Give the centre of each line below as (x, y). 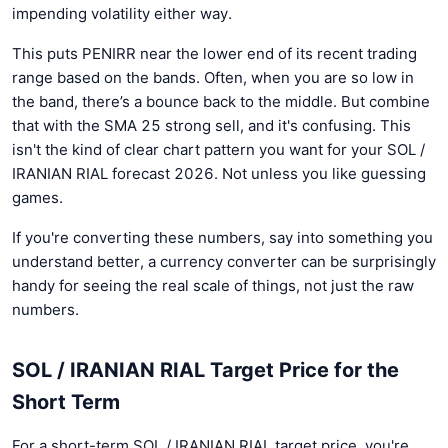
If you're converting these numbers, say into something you (222, 238)
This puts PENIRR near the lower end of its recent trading (214, 54)
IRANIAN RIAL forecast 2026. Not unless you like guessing (219, 174)
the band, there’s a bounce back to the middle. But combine (221, 102)
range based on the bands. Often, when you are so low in (213, 78)
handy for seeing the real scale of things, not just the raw (213, 286)
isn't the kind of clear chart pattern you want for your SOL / (218, 150)
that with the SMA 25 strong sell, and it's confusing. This (211, 126)
